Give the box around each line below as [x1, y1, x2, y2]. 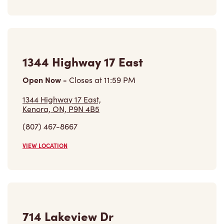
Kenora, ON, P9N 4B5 [22, 103, 99, 114]
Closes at [67, 74, 104, 85]
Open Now [22, 74, 63, 85]
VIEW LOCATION [22, 141, 67, 150]
